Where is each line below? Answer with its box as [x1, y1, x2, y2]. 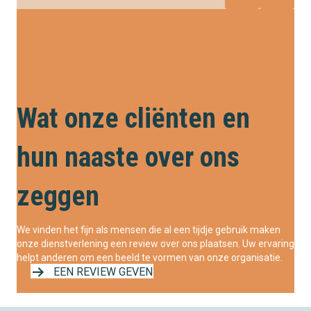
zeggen [17, 180, 99, 213]
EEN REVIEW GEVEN [53, 265, 153, 279]
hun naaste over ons [17, 141, 239, 174]
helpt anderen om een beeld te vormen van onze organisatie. [17, 252, 285, 264]
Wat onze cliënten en [17, 102, 250, 135]
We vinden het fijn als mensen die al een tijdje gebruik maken [17, 224, 280, 236]
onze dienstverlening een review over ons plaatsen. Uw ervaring [17, 238, 294, 250]
